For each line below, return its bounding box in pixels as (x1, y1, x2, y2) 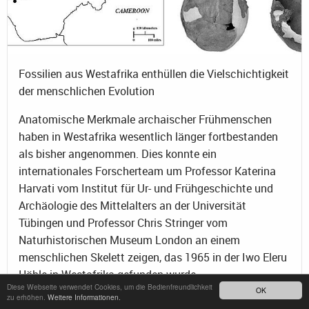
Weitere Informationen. (48, 292, 121, 302)
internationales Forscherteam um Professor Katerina (19, 163, 276, 179)
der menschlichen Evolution (19, 83, 154, 99)
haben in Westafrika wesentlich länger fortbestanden (19, 128, 278, 144)
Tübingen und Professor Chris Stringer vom (19, 215, 228, 230)
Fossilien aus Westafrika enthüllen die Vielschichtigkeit (19, 66, 289, 81)
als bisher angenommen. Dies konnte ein (19, 146, 217, 161)
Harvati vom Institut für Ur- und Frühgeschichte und (19, 180, 273, 196)
